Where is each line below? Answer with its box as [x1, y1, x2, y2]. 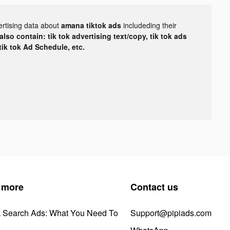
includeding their [123, 20, 177, 30]
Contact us [130, 180, 178, 194]
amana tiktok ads [61, 20, 123, 30]
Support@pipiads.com [130, 206, 212, 219]
